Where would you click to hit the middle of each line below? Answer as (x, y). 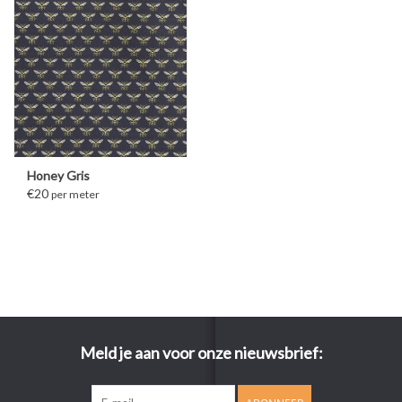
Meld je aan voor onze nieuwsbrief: (201, 352)
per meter (75, 194)
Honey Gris (58, 175)
